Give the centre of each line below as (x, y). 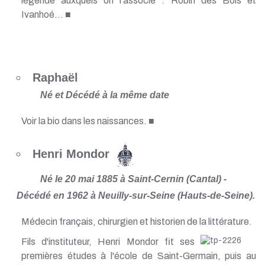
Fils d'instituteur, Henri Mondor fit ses (108, 241)
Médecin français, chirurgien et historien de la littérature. (136, 221)
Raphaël (55, 77)
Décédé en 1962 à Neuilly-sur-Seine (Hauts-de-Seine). (135, 195)
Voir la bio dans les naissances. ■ (88, 121)
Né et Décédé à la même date (105, 95)
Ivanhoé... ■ (46, 14)
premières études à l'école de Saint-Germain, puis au (138, 256)
